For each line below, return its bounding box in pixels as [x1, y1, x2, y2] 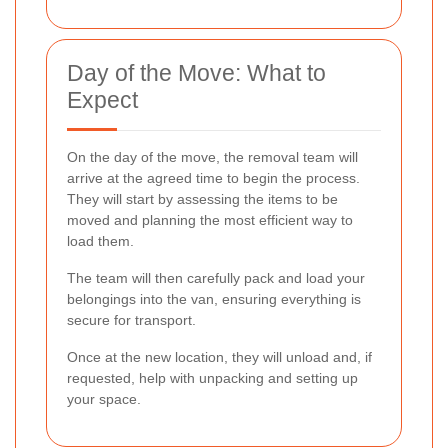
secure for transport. [67, 311, 196, 328]
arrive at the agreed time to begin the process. [67, 169, 360, 186]
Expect [67, 86, 138, 113]
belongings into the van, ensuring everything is [67, 290, 361, 307]
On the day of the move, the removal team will [67, 148, 358, 165]
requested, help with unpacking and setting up [67, 369, 358, 386]
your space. [67, 390, 141, 407]
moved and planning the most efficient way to [67, 211, 353, 228]
